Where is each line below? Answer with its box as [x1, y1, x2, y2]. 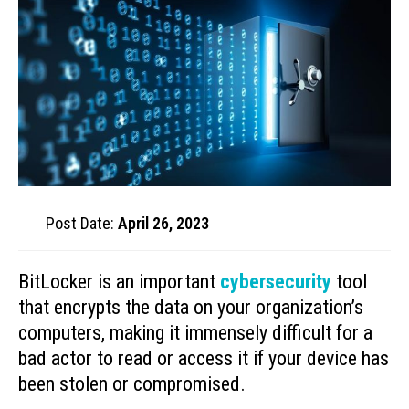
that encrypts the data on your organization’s [18, 295, 363, 319]
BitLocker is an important [18, 269, 220, 293]
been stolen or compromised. [18, 372, 246, 395]
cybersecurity [220, 269, 331, 293]
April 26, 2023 [118, 213, 209, 233]
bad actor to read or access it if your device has [18, 346, 389, 370]
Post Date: [46, 213, 118, 233]
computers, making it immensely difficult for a [18, 320, 372, 344]
